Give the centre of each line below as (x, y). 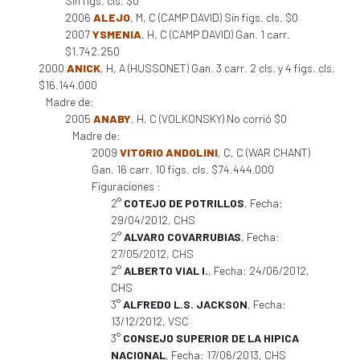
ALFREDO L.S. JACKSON (185, 304)
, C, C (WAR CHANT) (264, 152)
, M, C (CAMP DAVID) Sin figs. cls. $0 (214, 17)
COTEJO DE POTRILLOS (184, 203)
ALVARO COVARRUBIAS (182, 237)
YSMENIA (117, 34)
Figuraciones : (126, 186)
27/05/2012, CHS (152, 254)
